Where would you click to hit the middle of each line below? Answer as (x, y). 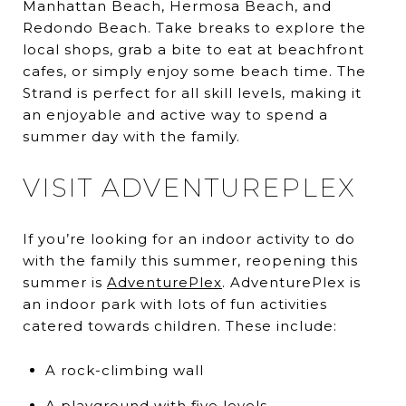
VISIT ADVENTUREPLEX (189, 188)
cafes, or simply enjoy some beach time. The (194, 72)
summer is (65, 283)
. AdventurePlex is (291, 283)
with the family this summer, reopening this (190, 261)
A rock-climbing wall (124, 371)
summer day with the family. (131, 137)
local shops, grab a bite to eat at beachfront (193, 50)
